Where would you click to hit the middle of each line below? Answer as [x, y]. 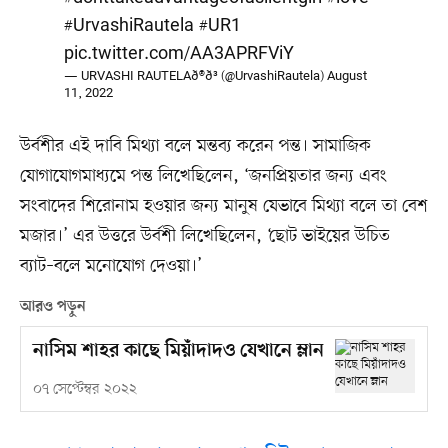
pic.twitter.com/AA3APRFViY [179, 54]
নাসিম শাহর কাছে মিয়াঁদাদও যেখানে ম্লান [178, 352]
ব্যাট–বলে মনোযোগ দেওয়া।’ [110, 266]
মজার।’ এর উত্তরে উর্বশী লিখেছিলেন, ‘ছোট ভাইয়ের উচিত [204, 236]
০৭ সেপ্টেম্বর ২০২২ [84, 390]
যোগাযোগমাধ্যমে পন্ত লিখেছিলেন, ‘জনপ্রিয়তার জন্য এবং [203, 176]
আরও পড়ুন [52, 307]
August [347, 77]
